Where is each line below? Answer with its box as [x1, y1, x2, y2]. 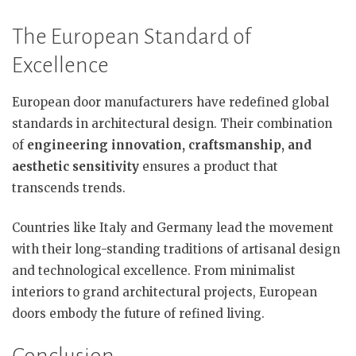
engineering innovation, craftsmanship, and [27, 137, 311, 153]
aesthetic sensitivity [12, 159, 139, 174]
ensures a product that [139, 159, 278, 174]
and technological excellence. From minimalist [12, 262, 296, 278]
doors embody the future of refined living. [12, 305, 265, 321]
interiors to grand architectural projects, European [12, 284, 317, 300]
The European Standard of [12, 25, 251, 48]
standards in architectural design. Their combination [12, 116, 332, 131]
